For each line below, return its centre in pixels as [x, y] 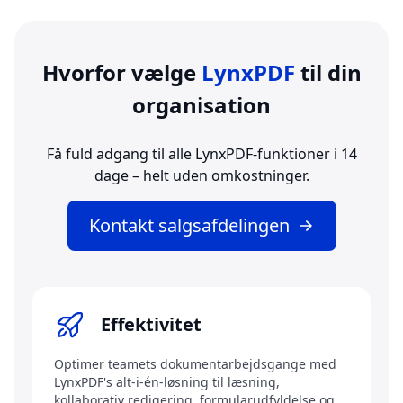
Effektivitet [151, 325]
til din [331, 73]
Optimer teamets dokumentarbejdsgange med [195, 364]
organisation [201, 105]
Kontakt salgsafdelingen [189, 226]
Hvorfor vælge [121, 73]
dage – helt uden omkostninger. [201, 176]
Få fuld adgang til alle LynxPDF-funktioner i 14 [201, 154]
